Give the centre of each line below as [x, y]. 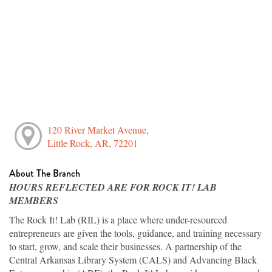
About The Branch [45, 173]
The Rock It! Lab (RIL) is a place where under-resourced [118, 219]
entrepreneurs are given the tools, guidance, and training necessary [135, 233]
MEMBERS [34, 200]
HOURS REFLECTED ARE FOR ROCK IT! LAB [113, 187]
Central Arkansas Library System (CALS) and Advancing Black [133, 259]
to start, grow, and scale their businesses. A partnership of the [125, 246]
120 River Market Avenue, [98, 129]
